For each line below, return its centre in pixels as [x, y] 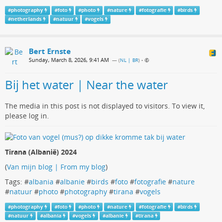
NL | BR [129, 60]
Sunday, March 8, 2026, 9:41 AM [69, 60]
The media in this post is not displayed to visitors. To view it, [105, 106]
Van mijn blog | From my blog [56, 166]
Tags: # [17, 181]
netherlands [26, 19]
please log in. [27, 116]
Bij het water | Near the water [86, 85]
